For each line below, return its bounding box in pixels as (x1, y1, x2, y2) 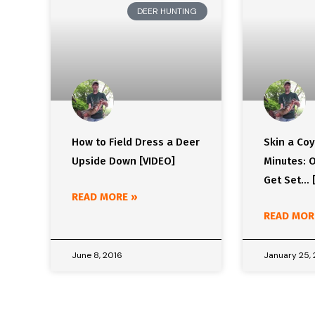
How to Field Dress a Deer (72, 136, 200, 149)
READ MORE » (72, 191, 138, 204)
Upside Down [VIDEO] (72, 155, 175, 168)
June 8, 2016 (72, 250, 122, 262)
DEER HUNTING (137, 6, 198, 18)
